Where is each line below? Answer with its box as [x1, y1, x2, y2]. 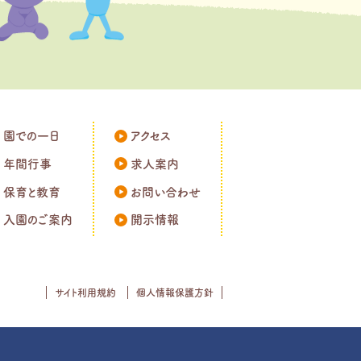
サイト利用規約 [55, 287, 116, 297]
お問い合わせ [131, 185, 201, 198]
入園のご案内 [2, 214, 73, 226]
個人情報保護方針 [136, 287, 214, 297]
